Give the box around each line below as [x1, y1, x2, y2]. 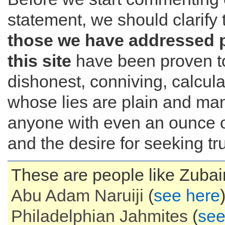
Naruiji [94, 186, 144, 205]
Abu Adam [11, 186, 94, 205]
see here [154, 186, 220, 205]
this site [8, 51, 71, 70]
